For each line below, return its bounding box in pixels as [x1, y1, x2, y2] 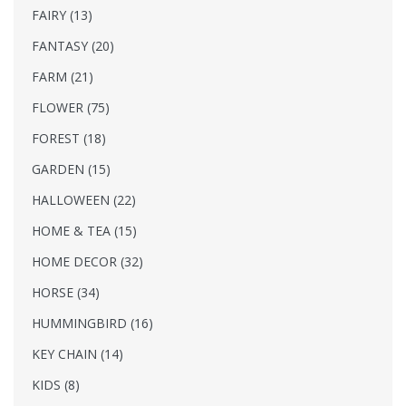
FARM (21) [32, 67, 93, 85]
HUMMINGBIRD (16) [32, 314, 153, 332]
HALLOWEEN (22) [32, 190, 136, 208]
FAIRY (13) [32, 5, 92, 24]
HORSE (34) [32, 283, 100, 301]
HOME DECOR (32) [32, 252, 143, 270]
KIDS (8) [32, 375, 80, 393]
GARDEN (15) [32, 159, 111, 178]
